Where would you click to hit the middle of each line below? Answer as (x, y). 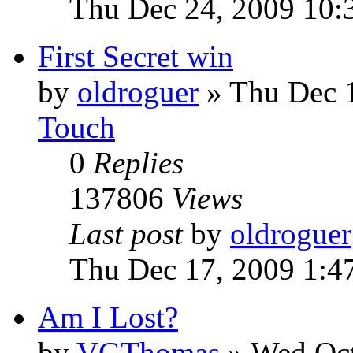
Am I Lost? (108, 317)
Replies (138, 163)
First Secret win (136, 56)
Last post (130, 234)
